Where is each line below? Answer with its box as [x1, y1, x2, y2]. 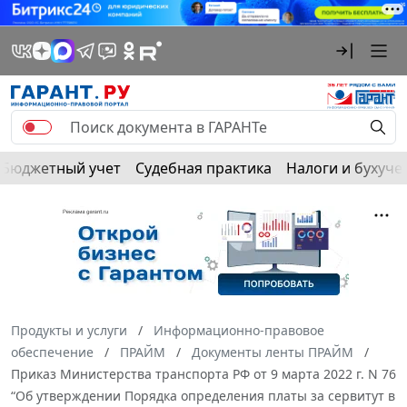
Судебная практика [135, 157, 272, 178]
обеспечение [11, 342, 94, 361]
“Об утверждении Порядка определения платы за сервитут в [11, 386, 395, 404]
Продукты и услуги [11, 321, 127, 339]
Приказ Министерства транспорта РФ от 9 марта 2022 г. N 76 [11, 364, 396, 382]
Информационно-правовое [154, 321, 324, 339]
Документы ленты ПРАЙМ [192, 342, 353, 361]
